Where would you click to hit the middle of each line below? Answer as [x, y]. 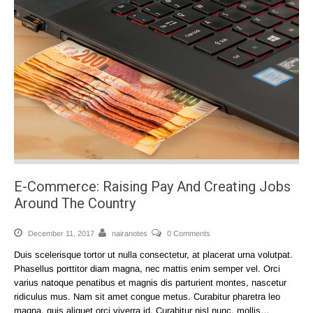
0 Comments [189, 234]
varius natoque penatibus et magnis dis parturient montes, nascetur [150, 283]
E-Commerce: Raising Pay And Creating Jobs [152, 187]
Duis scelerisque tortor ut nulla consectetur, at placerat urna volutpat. [153, 255]
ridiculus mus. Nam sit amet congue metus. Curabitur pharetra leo [147, 297]
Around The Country [75, 204]
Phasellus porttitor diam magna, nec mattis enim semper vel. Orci [147, 269]
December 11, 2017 [60, 234]
